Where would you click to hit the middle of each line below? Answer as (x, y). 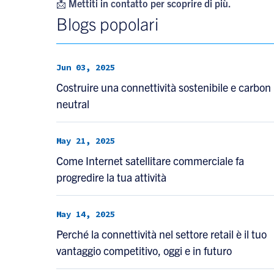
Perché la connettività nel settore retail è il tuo (161, 234)
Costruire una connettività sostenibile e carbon (164, 87)
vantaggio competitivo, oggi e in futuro (144, 250)
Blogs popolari (107, 23)
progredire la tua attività (111, 177)
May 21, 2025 (86, 141)
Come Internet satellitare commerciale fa (150, 161)
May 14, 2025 (86, 214)
